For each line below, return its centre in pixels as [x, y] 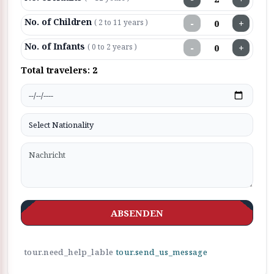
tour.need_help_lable [70, 252]
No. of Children [59, 22]
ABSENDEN [137, 213]
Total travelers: [57, 70]
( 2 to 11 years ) [121, 22]
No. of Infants [56, 46]
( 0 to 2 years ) [112, 47]
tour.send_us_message [161, 252]
